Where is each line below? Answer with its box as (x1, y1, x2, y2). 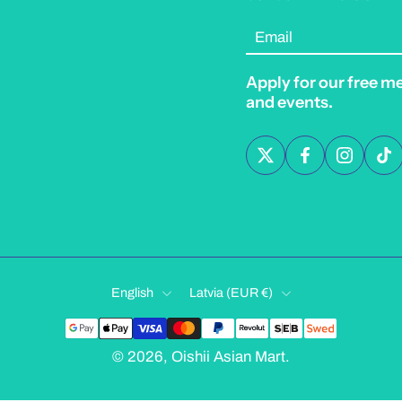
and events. (246, 92, 333, 113)
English (111, 285, 153, 301)
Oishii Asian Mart (171, 348, 285, 366)
